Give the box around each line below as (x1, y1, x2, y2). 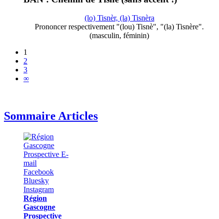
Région (23, 194, 47, 203)
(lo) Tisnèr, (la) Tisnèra (84, 14, 154, 22)
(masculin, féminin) (89, 31, 149, 40)
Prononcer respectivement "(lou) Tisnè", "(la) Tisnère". (35, 22, 204, 31)
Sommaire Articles (4, 109, 98, 123)
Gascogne (23, 203, 55, 212)
